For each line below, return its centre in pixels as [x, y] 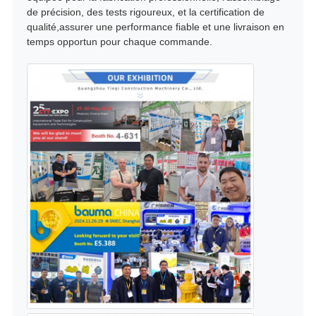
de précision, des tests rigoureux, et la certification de [145, 12]
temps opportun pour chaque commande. [119, 41]
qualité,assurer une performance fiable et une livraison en [155, 26]
